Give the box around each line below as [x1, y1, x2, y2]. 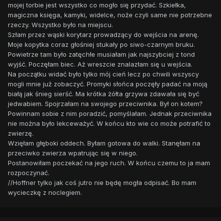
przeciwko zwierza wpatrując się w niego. [8, 149, 138, 157]
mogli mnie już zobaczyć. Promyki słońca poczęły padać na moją [8, 80, 207, 88]
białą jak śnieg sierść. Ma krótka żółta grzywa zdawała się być [8, 90, 199, 98]
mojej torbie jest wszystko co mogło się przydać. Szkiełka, [8, 1, 186, 9]
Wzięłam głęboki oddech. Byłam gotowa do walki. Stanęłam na [8, 139, 200, 147]
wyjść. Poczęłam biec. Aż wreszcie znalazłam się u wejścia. [8, 60, 192, 69]
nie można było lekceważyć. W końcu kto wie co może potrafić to [8, 119, 211, 128]
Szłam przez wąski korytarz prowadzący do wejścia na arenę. [8, 31, 199, 39]
